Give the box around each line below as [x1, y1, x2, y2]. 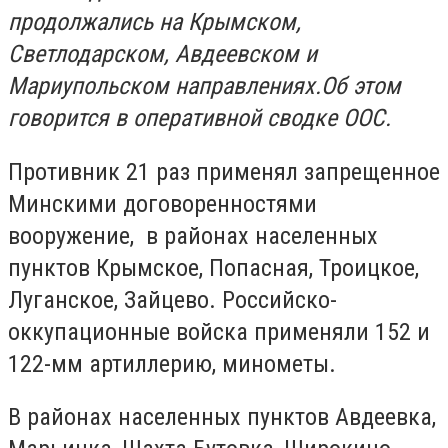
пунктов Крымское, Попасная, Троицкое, [8, 253, 419, 282]
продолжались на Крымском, [8, 8, 301, 36]
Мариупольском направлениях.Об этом [8, 72, 401, 100]
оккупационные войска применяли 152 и [8, 317, 430, 346]
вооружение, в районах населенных [8, 221, 378, 250]
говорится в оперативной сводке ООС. [8, 104, 391, 132]
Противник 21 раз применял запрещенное [8, 157, 440, 186]
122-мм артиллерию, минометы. [8, 349, 336, 378]
